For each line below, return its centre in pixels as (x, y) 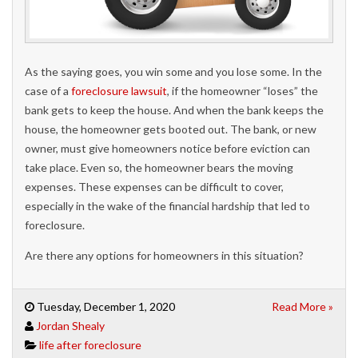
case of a (48, 91)
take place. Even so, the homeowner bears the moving (159, 168)
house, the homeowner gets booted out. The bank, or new (171, 129)
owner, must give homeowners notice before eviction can (167, 149)
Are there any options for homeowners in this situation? (164, 256)
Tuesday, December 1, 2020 (105, 307)
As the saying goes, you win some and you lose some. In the (173, 72)
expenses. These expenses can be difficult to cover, (154, 187)
